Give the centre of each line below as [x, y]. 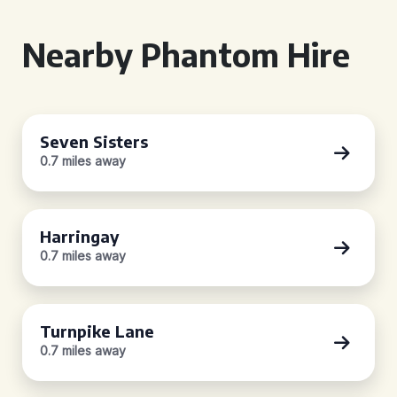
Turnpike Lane [97, 331]
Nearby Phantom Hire [186, 54]
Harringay [80, 236]
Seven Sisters [94, 141]
